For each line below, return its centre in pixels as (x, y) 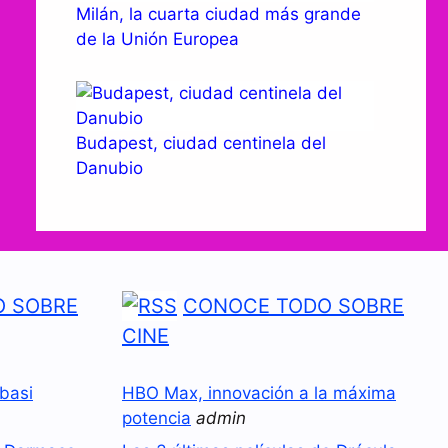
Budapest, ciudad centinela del (201, 142)
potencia (156, 417)
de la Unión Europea (157, 39)
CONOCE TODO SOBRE (293, 305)
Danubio (109, 167)
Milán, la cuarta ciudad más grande (218, 14)
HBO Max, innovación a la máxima (259, 392)
